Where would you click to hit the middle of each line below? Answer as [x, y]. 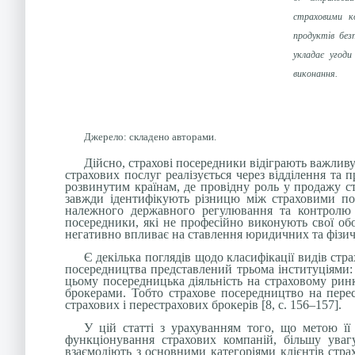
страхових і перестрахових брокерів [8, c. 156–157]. [203, 304]
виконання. [315, 73]
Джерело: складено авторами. [150, 137]
